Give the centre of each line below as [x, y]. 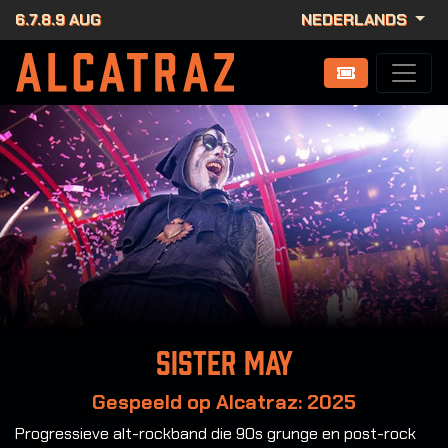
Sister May [224, 363]
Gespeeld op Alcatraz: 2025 [224, 402]
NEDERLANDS [356, 19]
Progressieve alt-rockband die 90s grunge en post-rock [215, 434]
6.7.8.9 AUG [58, 19]
